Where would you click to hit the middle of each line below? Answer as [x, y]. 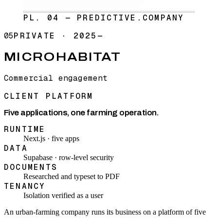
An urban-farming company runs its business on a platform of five [105, 212]
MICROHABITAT [62, 57]
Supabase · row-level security [69, 158]
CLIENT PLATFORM [49, 96]
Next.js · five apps [51, 139]
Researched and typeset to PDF [72, 177]
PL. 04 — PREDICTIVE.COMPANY [104, 18]
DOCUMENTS [31, 167]
